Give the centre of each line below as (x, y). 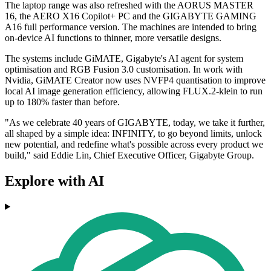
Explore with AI (54, 181)
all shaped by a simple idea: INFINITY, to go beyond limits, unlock (133, 134)
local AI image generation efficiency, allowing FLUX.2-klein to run (134, 91)
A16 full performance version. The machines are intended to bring (131, 27)
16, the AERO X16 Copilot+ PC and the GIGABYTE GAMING (131, 16)
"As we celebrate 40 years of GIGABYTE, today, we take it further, (135, 123)
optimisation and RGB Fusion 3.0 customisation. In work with (124, 70)
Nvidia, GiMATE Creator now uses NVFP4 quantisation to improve (135, 80)
